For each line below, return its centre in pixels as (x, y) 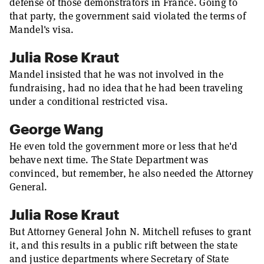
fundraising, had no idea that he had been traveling (126, 88)
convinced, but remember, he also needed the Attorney (132, 173)
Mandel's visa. (42, 29)
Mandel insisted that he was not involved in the (116, 74)
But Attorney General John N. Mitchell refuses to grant (131, 232)
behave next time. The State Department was (109, 160)
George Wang (56, 129)
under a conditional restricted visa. (89, 101)
